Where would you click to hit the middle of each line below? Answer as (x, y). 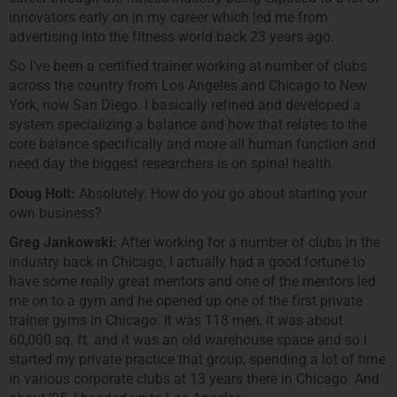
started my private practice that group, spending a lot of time (197, 360)
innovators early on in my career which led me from (168, 18)
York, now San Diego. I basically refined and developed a (185, 105)
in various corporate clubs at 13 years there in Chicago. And (194, 379)
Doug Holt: (42, 193)
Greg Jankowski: (63, 243)
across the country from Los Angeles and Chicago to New (188, 86)
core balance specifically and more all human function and (192, 144)
